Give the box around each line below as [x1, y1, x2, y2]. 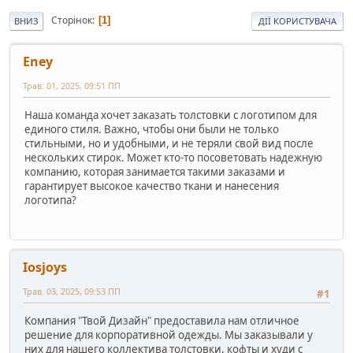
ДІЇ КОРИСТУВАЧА [258, 14, 336, 27]
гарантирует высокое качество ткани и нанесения [24, 178, 279, 193]
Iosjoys [23, 258, 67, 277]
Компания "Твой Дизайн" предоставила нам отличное [24, 314, 299, 329]
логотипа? [24, 192, 76, 207]
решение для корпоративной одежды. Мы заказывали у [24, 328, 313, 343]
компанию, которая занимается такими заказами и [24, 164, 285, 179]
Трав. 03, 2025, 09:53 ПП [23, 285, 121, 298]
